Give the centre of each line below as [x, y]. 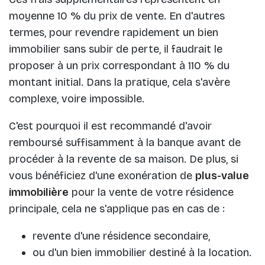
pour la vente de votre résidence [151, 193]
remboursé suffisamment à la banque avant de [125, 143]
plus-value [222, 176]
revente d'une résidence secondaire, [121, 236]
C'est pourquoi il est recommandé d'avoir [110, 126]
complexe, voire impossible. [77, 99]
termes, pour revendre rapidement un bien [114, 33]
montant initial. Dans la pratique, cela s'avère [119, 83]
